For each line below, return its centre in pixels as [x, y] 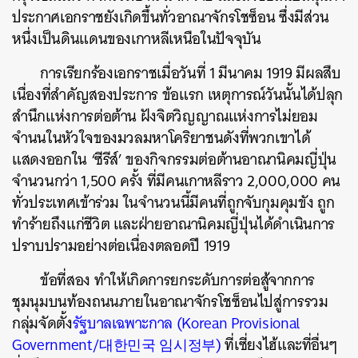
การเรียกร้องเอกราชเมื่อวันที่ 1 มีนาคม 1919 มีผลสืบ [191, 73]
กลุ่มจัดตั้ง [42, 323]
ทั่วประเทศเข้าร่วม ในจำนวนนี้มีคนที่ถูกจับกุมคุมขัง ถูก [173, 203]
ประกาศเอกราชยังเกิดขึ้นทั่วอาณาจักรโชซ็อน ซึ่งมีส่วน [171, 17]
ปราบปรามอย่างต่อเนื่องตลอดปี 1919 [121, 246]
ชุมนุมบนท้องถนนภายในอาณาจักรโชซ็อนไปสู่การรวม [170, 302]
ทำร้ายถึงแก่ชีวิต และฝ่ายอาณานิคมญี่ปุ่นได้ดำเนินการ [174, 224]
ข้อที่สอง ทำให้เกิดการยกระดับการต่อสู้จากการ [178, 280]
